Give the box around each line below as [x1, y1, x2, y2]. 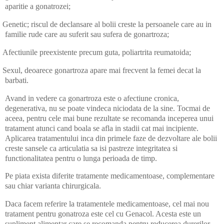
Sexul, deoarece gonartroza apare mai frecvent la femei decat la [2, 65, 201, 74]
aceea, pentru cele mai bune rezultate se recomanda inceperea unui [5, 113, 213, 122]
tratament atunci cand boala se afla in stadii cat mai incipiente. [5, 123, 198, 132]
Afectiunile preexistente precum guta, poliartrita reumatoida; [2, 47, 191, 56]
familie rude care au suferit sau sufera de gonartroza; [5, 30, 169, 39]
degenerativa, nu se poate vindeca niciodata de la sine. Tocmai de [5, 103, 210, 112]
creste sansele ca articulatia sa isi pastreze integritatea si [5, 143, 177, 152]
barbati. [5, 75, 28, 84]
